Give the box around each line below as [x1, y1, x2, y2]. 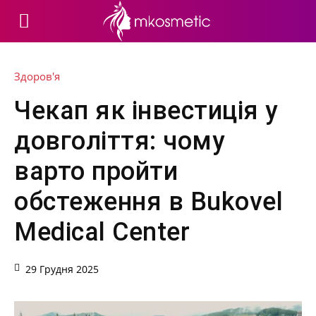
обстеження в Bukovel [14, 186, 283, 217]
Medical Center [14, 217, 190, 247]
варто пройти [14, 156, 178, 186]
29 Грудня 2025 [25, 262, 99, 276]
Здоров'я [14, 68, 60, 83]
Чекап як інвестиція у [14, 95, 279, 126]
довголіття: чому [14, 126, 225, 156]
